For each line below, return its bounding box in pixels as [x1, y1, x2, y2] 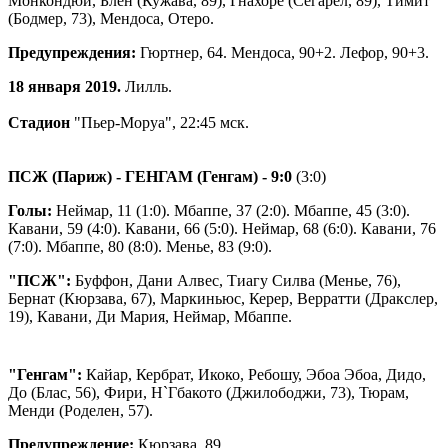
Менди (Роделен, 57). [8, 401, 153, 419]
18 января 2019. [8, 77, 121, 95]
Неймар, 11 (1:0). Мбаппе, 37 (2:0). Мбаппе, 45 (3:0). [52, 201, 410, 219]
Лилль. [121, 77, 172, 95]
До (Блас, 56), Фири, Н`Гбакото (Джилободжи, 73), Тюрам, [8, 383, 409, 401]
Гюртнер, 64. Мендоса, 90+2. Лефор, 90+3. [136, 43, 429, 61]
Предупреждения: [8, 43, 136, 61]
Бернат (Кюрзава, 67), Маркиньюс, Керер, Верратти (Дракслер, [8, 289, 438, 307]
